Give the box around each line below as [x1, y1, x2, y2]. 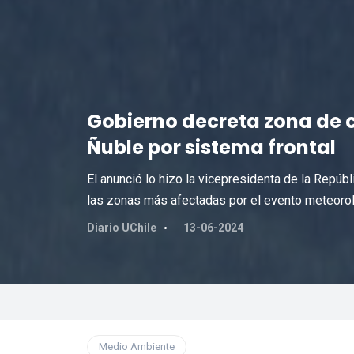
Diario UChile [86, 221, 156, 234]
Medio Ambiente [98, 341, 175, 352]
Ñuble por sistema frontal [86, 134, 336, 160]
